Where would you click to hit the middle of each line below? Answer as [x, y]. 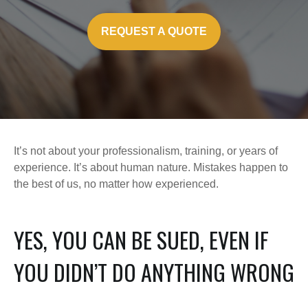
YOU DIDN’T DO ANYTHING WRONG [154, 272]
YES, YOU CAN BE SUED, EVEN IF [141, 240]
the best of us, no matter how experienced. [116, 184]
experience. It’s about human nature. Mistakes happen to [151, 167]
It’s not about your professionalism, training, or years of [146, 151]
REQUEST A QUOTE [154, 31]
